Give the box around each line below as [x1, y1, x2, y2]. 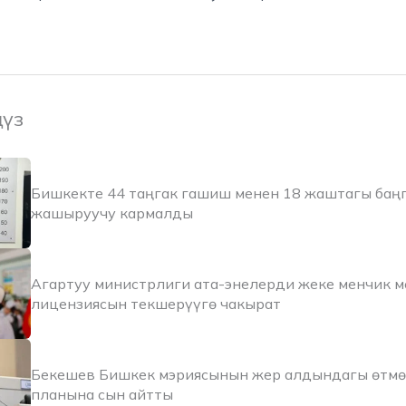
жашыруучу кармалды [31, 204, 193, 223]
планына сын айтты [31, 385, 173, 404]
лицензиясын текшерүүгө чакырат [31, 295, 281, 314]
